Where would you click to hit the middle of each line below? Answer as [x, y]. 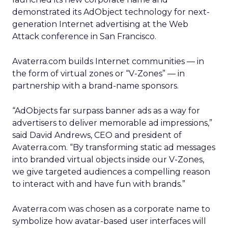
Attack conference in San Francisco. [84, 36]
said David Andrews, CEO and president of [97, 135]
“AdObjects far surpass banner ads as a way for [106, 111]
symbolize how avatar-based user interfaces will [109, 221]
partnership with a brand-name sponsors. [95, 86]
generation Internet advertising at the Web [100, 24]
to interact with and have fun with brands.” [99, 184]
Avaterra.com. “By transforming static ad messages [114, 147]
